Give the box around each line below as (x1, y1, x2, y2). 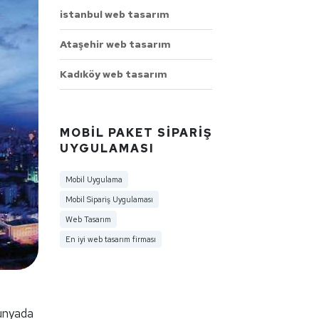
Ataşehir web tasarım (59, 37, 171, 51)
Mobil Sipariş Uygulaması (65, 194, 153, 204)
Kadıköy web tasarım (59, 67, 167, 80)
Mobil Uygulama (65, 174, 122, 184)
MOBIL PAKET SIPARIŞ (59, 125, 212, 140)
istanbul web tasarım (59, 7, 169, 21)
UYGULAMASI (59, 140, 155, 156)
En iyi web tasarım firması (65, 234, 156, 244)
